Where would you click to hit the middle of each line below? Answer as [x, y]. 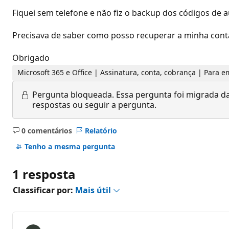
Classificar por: [44, 190]
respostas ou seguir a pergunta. [94, 105]
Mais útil [94, 190]
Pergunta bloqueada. [73, 94]
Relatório [101, 130]
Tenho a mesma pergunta [70, 147]
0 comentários [47, 130]
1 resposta [44, 174]
